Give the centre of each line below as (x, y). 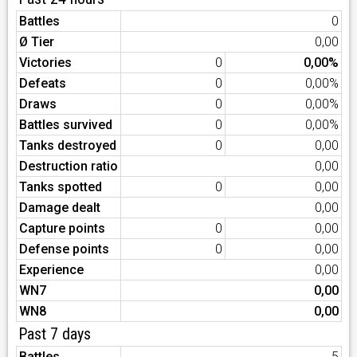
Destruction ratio (69, 166)
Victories (45, 63)
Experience (51, 270)
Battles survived (66, 125)
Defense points (64, 249)
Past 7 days (55, 334)
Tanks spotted (61, 187)
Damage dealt (60, 208)
